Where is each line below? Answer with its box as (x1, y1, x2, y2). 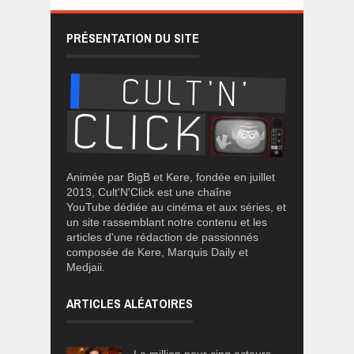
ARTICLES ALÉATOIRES (66, 294, 193, 312)
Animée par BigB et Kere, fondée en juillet (66, 170, 275, 183)
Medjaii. (66, 260, 105, 273)
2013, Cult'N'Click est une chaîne (66, 185, 232, 198)
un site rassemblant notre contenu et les (66, 215, 267, 228)
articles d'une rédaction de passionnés (66, 230, 258, 243)
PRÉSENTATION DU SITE (66, 28, 199, 47)
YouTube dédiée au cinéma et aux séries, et (66, 200, 286, 213)
